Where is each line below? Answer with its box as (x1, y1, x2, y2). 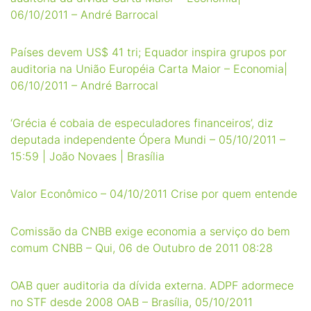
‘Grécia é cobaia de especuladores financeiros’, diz (10, 116, 273, 130)
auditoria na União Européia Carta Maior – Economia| (10, 62, 287, 76)
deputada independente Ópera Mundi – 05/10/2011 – (10, 133, 285, 146)
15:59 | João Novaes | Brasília (10, 149, 165, 163)
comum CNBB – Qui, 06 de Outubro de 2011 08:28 (10, 241, 273, 255)
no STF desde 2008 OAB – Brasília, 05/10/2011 (10, 295, 253, 309)
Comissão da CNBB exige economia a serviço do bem (10, 224, 290, 238)
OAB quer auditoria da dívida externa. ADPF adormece (10, 278, 294, 292)
